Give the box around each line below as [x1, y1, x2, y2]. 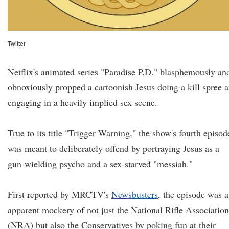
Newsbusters [111, 188, 158, 200]
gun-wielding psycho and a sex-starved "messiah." [8, 157, 193, 170]
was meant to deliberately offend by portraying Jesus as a [8, 142, 219, 154]
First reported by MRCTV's [8, 188, 111, 200]
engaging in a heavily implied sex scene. [8, 96, 157, 108]
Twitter [8, 40, 26, 48]
